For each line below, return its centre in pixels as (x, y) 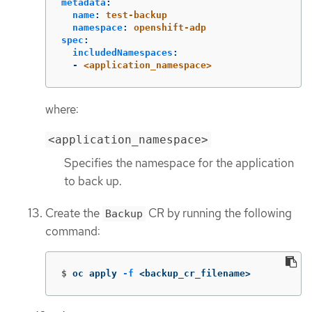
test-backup (136, 15)
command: (73, 231)
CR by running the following (219, 213)
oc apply (97, 274)
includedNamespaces (123, 53)
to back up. (93, 181)
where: (62, 110)
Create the (74, 213)
